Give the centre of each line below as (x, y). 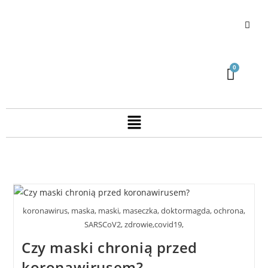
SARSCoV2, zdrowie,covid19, (134, 224)
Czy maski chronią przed (109, 247)
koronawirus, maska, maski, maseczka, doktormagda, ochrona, (134, 210)
